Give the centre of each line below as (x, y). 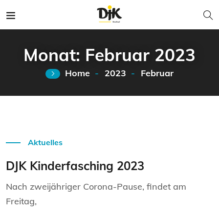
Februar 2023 (140, 55)
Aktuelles (45, 142)
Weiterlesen (35, 121)
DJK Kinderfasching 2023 (75, 166)
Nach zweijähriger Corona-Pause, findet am (96, 186)
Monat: (54, 55)
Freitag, (21, 201)
